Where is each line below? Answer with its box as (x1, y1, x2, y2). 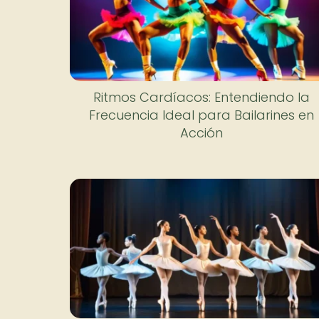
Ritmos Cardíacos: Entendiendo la (93, 88, 310, 106)
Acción (179, 123, 223, 142)
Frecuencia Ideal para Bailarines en (88, 105, 314, 124)
